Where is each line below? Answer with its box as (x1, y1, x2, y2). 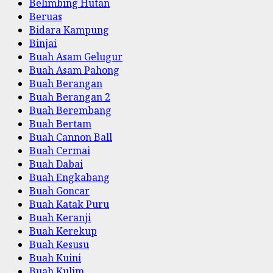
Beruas (29, 10, 62, 23)
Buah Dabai (29, 157, 83, 171)
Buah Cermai (29, 144, 90, 157)
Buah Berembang (29, 104, 112, 117)
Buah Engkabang (29, 171, 110, 184)
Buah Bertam (29, 117, 91, 130)
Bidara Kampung (29, 23, 109, 37)
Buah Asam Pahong (29, 63, 119, 77)
